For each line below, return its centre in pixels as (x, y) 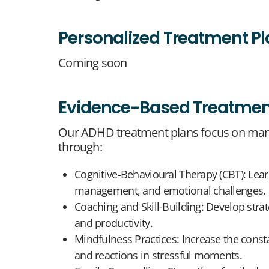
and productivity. (113, 222)
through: (80, 147)
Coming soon (93, 62)
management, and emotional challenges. (170, 190)
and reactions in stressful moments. (158, 255)
